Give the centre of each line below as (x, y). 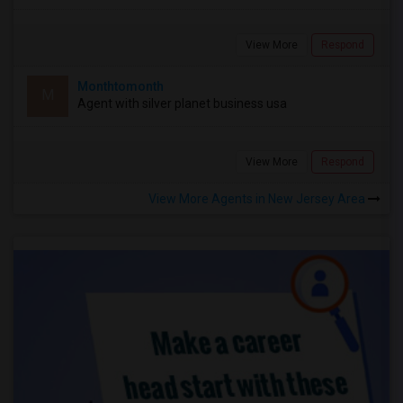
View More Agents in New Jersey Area (258, 199)
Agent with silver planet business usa (182, 103)
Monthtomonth (121, 86)
